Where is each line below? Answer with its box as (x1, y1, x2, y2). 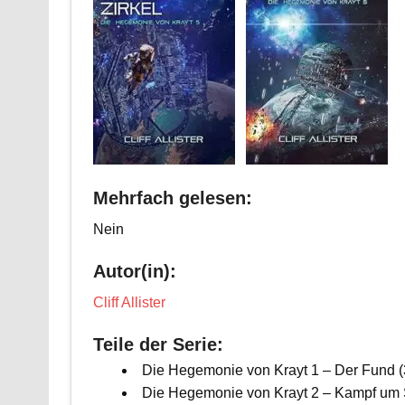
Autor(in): (92, 260, 176, 281)
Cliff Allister (92, 294, 165, 310)
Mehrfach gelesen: (92, 187, 252, 208)
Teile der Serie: (92, 334, 223, 354)
